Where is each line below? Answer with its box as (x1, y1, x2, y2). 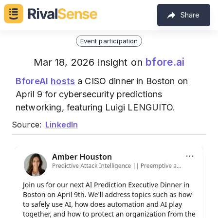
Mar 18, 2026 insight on (33, 56, 146, 68)
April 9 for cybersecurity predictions (16, 89, 163, 99)
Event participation (80, 36, 138, 45)
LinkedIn (45, 120, 78, 129)
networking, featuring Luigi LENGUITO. (16, 102, 176, 112)
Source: (12, 120, 42, 129)
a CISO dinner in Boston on (74, 76, 188, 86)
